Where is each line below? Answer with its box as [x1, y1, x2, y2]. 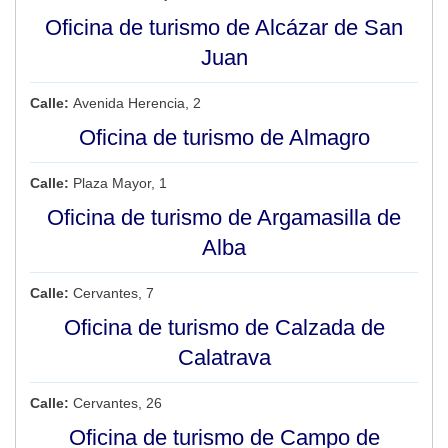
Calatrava [177, 345, 271, 371]
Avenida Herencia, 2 [73, 95, 201, 112]
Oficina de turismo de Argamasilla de [47, 205, 401, 231]
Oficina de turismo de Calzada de [63, 315, 385, 341]
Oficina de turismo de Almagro [78, 125, 370, 151]
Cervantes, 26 [73, 395, 162, 412]
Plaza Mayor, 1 [73, 175, 167, 192]
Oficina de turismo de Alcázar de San [45, 15, 403, 41]
